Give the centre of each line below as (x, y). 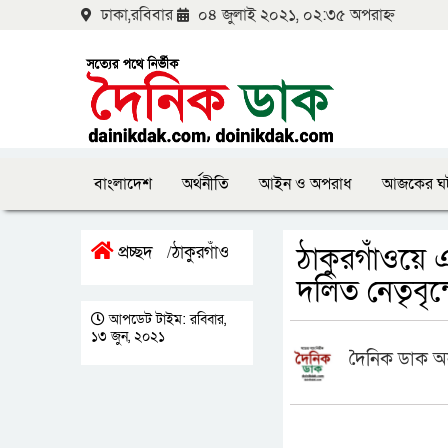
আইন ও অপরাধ (305, 184)
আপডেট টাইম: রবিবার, (165, 319)
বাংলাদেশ (123, 184)
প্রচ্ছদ (133, 252)
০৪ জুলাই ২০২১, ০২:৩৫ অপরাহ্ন (294, 15)
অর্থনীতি (205, 184)
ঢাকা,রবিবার (137, 15)
